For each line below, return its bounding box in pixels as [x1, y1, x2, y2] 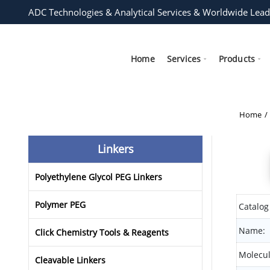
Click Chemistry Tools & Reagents [35, 227, 169, 239]
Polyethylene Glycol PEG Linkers [35, 171, 162, 183]
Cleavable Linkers [35, 254, 105, 266]
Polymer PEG [35, 199, 86, 211]
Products [218, 52, 256, 64]
